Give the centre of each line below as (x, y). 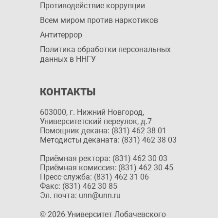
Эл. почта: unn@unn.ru (80, 195)
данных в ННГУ (68, 59)
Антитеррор (61, 35)
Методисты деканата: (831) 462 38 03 (108, 140)
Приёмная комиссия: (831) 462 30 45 (107, 168)
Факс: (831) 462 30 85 (79, 186)
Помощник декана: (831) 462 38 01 (103, 131)
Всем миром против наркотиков (99, 20)
